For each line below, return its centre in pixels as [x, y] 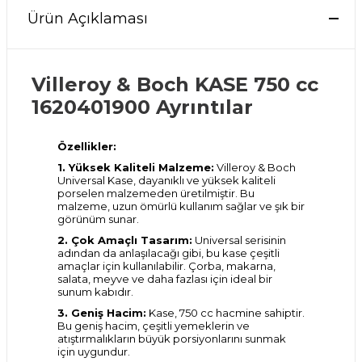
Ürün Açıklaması [88, 19]
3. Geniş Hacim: [102, 313]
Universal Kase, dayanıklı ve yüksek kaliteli [166, 180]
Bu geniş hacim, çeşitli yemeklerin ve [154, 326]
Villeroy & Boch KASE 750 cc [175, 84]
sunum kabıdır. [95, 292]
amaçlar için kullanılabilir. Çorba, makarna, [166, 266]
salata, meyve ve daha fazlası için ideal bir [165, 279]
